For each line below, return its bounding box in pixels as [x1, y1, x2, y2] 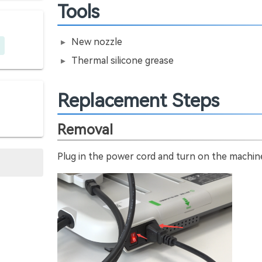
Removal [57, 122, 113, 138]
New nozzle [71, 36, 122, 47]
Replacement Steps [57, 89, 219, 112]
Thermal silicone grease [71, 55, 174, 66]
